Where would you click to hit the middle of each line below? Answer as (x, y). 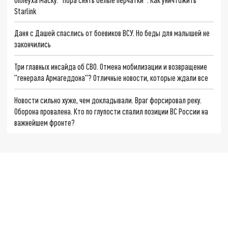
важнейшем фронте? (45, 122)
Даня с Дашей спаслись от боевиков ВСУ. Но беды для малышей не (112, 33)
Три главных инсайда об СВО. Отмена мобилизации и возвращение (111, 67)
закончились (33, 44)
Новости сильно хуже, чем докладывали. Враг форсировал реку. (108, 100)
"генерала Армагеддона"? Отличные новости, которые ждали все (111, 78)
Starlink (25, 11)
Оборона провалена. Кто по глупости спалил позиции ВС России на (111, 111)
